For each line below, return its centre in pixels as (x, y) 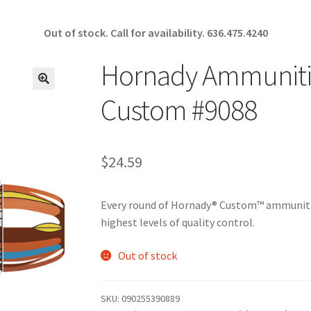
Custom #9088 (179, 110)
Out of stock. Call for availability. (125, 33)
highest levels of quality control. (178, 222)
